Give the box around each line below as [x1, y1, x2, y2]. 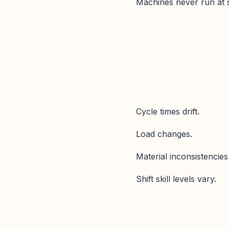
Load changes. [136, 128, 192, 139]
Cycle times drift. [136, 106, 199, 117]
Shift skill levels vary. [136, 174, 216, 185]
